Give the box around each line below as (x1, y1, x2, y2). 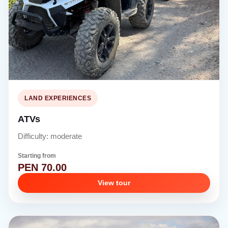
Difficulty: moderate (18, 131, 82, 140)
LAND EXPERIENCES (24, 94, 92, 102)
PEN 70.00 (18, 162, 67, 174)
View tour (98, 179, 130, 187)
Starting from (18, 152, 56, 159)
